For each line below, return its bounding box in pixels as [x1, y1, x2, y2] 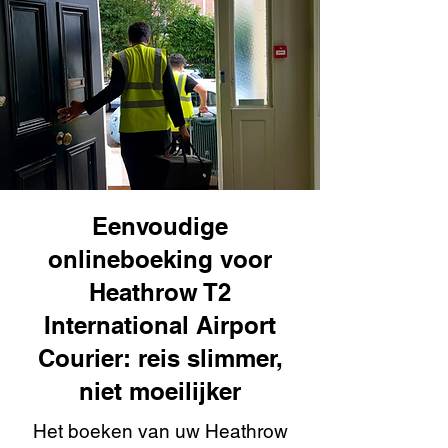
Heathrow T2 [89, 278, 231, 306]
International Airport [44, 311, 276, 339]
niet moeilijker [79, 377, 241, 405]
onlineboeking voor [48, 245, 272, 273]
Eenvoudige [92, 212, 228, 240]
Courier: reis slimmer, [37, 344, 283, 372]
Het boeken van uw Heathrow [32, 420, 288, 442]
